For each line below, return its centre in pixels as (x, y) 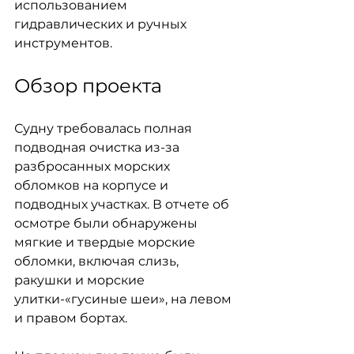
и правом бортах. (71, 318)
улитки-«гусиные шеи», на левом (124, 299)
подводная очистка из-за (98, 147)
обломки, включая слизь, (98, 261)
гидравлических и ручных (102, 24)
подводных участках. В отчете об (123, 204)
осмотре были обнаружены (107, 223)
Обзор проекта (88, 86)
